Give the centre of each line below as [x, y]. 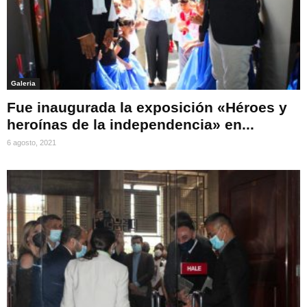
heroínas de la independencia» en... [131, 125]
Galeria [23, 84]
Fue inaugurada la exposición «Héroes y [147, 108]
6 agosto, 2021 [32, 143]
